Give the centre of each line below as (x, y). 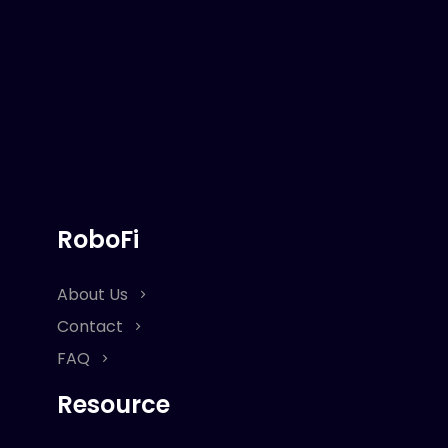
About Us (94, 294)
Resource (113, 404)
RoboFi (98, 239)
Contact (92, 326)
